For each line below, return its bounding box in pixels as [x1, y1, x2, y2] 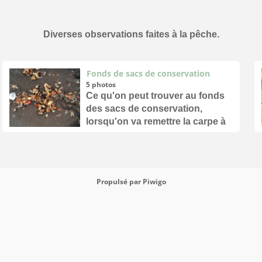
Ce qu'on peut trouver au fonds [86, 91, 225, 101]
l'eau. [86, 129, 109, 140]
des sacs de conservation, [86, 104, 202, 114]
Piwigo [142, 176, 166, 187]
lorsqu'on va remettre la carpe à [86, 116, 226, 127]
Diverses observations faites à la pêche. [43, 29, 219, 40]
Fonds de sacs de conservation [87, 68, 211, 79]
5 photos [86, 80, 116, 89]
